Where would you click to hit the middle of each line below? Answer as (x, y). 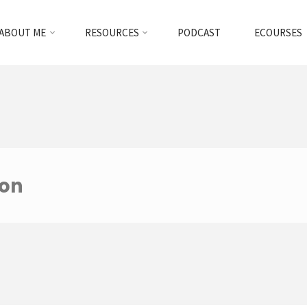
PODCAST (199, 33)
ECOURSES (279, 33)
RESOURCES (112, 33)
